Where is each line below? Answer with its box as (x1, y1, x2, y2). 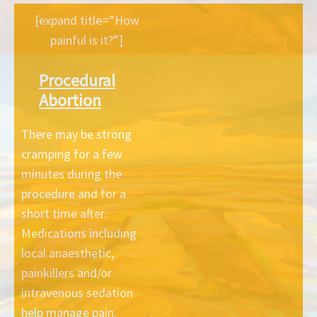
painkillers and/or (21, 264, 112, 281)
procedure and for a (21, 185, 126, 202)
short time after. (21, 204, 107, 221)
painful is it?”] (50, 31, 124, 48)
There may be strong (21, 125, 132, 142)
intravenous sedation (21, 284, 133, 301)
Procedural (39, 69, 115, 91)
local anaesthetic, (21, 244, 114, 261)
